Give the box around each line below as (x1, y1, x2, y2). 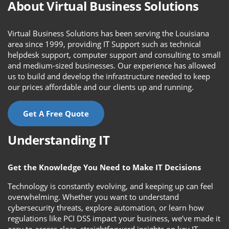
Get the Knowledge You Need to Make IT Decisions (8, 162, 201, 172)
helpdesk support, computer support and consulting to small (8, 50, 221, 60)
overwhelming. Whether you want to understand (8, 192, 179, 202)
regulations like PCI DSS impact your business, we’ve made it (8, 213, 220, 223)
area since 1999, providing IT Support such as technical (8, 39, 201, 49)
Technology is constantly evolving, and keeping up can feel (8, 181, 213, 191)
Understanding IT (8, 131, 110, 148)
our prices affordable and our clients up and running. (8, 82, 194, 92)
